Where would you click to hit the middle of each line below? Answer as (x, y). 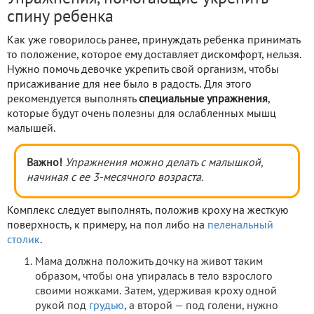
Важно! (45, 164)
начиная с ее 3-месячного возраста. (115, 178)
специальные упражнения (203, 100)
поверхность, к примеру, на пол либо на (107, 226)
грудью (107, 307)
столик (23, 241)
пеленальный (240, 226)
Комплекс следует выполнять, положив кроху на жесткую (148, 211)
